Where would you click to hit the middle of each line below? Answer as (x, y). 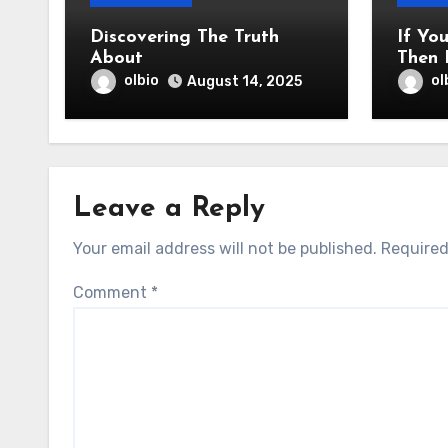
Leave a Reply (169, 209)
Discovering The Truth (184, 37)
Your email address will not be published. (225, 248)
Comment (112, 292)
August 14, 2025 (244, 81)
